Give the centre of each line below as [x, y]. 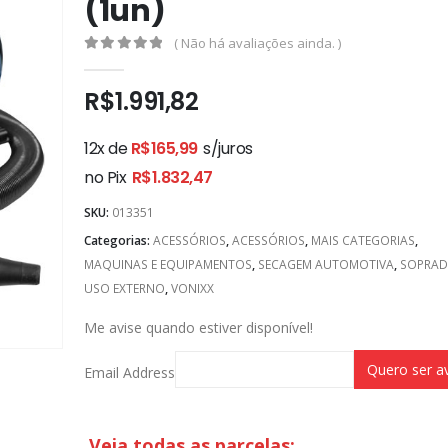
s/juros [228, 148]
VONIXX [192, 289]
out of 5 [136, 62]
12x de [107, 148]
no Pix [105, 177]
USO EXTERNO [124, 289]
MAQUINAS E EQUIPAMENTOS [168, 265]
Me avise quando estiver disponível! [198, 327]
